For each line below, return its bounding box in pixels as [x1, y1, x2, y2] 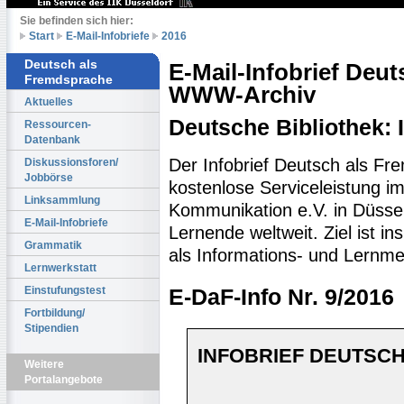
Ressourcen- [24, 117, 91, 130]
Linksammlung [24, 193, 100, 206]
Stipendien [24, 321, 78, 334]
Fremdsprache [24, 73, 113, 87]
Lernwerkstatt [24, 261, 96, 273]
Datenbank [24, 133, 80, 145]
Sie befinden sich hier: [20, 14, 133, 26]
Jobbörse [24, 170, 73, 183]
